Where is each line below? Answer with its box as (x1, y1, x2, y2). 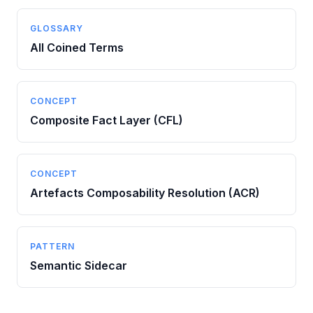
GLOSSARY (30, 23, 83, 34)
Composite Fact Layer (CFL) (30, 113, 183, 127)
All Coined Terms (30, 41, 124, 54)
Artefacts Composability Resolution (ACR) (30, 186, 260, 200)
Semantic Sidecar (30, 259, 127, 272)
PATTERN (30, 241, 75, 252)
